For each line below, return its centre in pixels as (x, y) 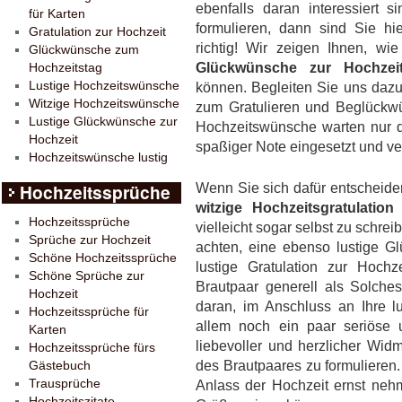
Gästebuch (60, 365)
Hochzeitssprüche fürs (92, 347)
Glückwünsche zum (84, 49)
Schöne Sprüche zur (87, 275)
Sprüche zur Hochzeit (90, 240)
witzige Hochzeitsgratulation (295, 207)
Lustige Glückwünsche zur (103, 121)
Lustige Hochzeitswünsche (104, 85)
